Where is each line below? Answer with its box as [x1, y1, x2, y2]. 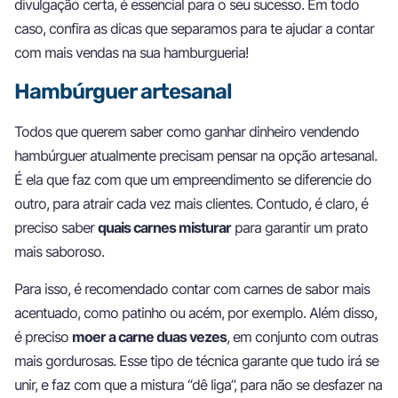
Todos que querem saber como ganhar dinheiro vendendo [14, 123, 359, 141]
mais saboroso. [14, 243, 104, 261]
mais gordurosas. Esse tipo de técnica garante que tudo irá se [14, 351, 378, 370]
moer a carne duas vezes [72, 327, 227, 346]
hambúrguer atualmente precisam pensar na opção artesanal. [14, 147, 377, 165]
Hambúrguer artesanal [14, 79, 232, 105]
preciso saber [14, 219, 98, 237]
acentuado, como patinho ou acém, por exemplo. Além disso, [14, 303, 377, 322]
